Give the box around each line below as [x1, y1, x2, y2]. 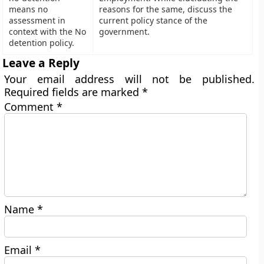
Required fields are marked [4, 85, 143, 99]
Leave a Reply [2, 55, 80, 71]
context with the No [9, 26, 87, 37]
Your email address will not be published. [4, 72, 255, 86]
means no [9, 4, 48, 15]
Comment [4, 100, 57, 114]
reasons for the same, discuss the [99, 4, 233, 15]
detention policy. [9, 37, 75, 48]
